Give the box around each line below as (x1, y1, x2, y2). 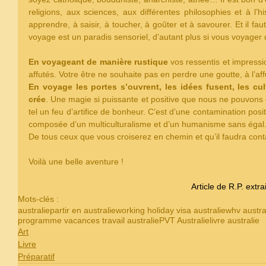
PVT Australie (159, 216, 210, 226)
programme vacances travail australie (18, 216, 159, 226)
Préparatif (18, 252, 55, 262)
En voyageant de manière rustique (28, 57, 168, 67)
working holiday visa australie (116, 205, 226, 216)
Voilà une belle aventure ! (28, 157, 128, 167)
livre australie (210, 216, 259, 226)
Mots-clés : (18, 194, 59, 204)
